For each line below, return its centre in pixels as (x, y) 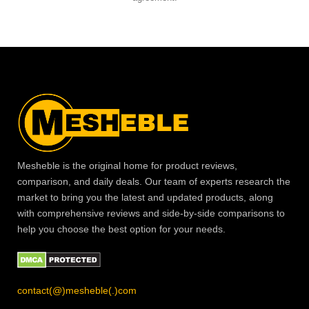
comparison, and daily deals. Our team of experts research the (154, 181)
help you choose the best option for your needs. (121, 229)
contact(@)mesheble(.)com (77, 290)
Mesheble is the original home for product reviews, (127, 165)
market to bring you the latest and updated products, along (145, 197)
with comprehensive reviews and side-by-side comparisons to (151, 213)
